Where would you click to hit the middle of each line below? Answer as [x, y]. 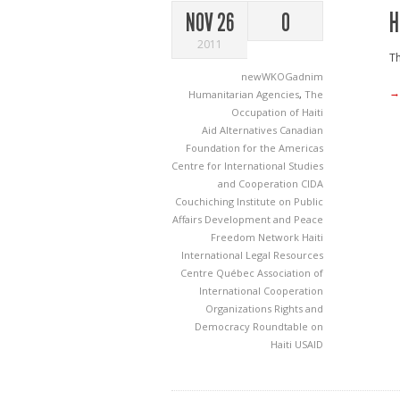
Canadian [301, 130]
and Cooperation [259, 183]
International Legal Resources [252, 255]
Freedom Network [256, 237]
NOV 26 [210, 23]
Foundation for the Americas [254, 148]
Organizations [240, 308]
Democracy [224, 326]
